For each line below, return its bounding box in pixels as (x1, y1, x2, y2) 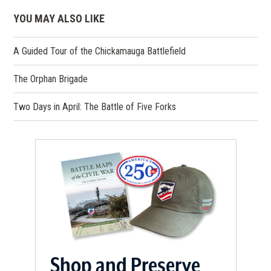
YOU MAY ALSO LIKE (13, 11, 105, 25)
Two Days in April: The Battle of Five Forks (13, 100, 177, 113)
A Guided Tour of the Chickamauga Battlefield (13, 45, 186, 57)
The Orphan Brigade (13, 73, 88, 85)
